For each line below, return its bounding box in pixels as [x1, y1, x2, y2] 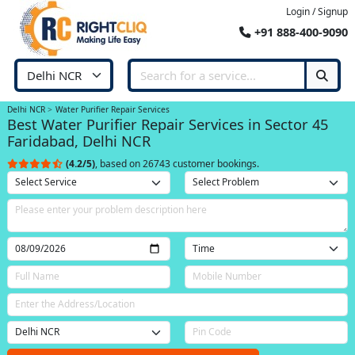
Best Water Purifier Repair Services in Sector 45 [7, 114, 328, 134]
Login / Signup [286, 5, 348, 18]
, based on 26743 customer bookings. [95, 156, 259, 170]
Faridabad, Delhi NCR [7, 131, 151, 151]
